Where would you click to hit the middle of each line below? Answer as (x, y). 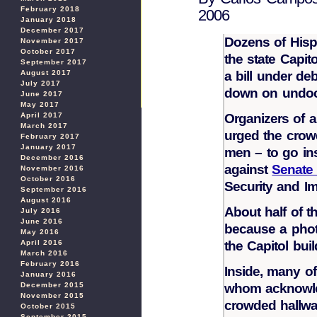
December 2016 (52, 157)
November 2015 (52, 295)
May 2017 (40, 104)
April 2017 (42, 115)
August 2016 (46, 200)
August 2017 (46, 73)
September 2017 (54, 62)
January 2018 (48, 19)
